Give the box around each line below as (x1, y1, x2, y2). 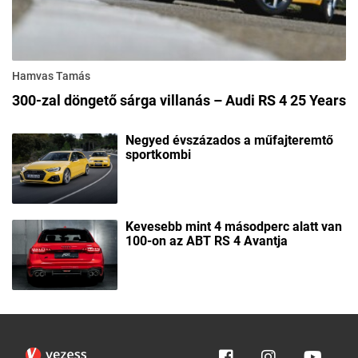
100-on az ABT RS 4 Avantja (125, 233, 288, 249)
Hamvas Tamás (12, 70, 90, 83)
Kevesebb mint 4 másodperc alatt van (125, 219, 342, 235)
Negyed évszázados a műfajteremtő (125, 133, 333, 149)
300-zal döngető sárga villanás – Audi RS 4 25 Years (12, 92, 346, 109)
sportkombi (125, 147, 191, 163)
